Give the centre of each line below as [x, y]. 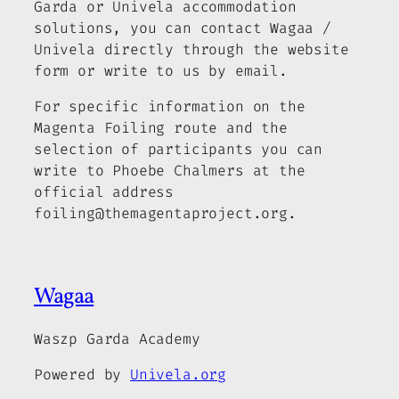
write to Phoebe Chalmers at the [170, 170]
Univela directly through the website [191, 49]
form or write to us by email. [161, 70]
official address [104, 191]
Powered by [82, 375]
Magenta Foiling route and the [161, 127]
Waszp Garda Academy [117, 338]
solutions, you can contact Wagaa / [183, 28]
